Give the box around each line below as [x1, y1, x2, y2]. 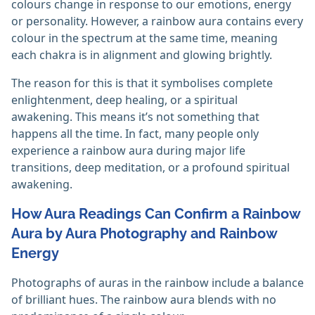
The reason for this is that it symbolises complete [11, 75, 273, 91]
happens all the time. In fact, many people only [11, 126, 259, 142]
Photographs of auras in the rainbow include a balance [11, 275, 304, 291]
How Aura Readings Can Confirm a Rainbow [11, 205, 300, 223]
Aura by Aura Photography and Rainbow [11, 225, 277, 243]
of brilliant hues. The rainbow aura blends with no [11, 292, 276, 308]
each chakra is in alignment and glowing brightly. [11, 47, 272, 63]
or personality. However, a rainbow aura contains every [11, 13, 303, 30]
